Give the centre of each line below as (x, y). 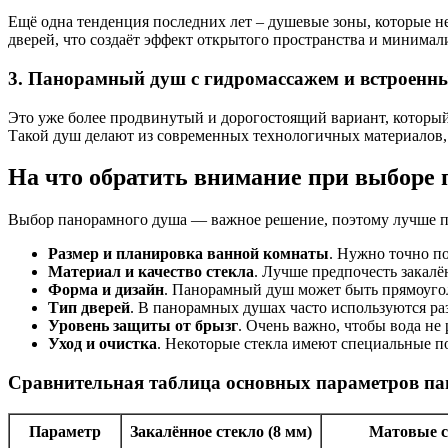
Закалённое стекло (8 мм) (221, 431)
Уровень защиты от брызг (143, 326)
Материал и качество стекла (151, 272)
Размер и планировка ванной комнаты (188, 254)
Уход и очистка (102, 344)
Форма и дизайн (106, 290)
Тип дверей (89, 308)
